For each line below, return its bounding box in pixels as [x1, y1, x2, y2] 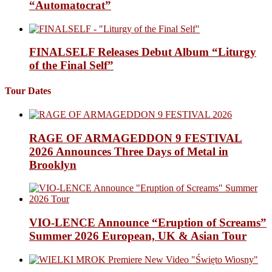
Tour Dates [5, 85, 51, 96]
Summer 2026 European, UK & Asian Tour [29, 229, 246, 243]
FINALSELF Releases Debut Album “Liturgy [29, 46, 256, 59]
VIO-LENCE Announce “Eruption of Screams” [29, 216, 267, 229]
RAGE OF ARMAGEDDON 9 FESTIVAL [29, 131, 242, 144]
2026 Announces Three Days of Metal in [29, 144, 228, 158]
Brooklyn [29, 158, 76, 171]
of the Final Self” [29, 59, 114, 72]
